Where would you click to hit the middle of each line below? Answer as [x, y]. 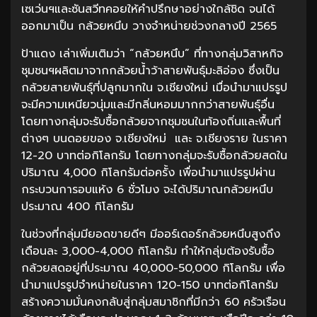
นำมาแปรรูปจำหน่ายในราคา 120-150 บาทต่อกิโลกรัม [150, 285]
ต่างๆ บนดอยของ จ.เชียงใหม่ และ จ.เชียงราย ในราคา [154, 138]
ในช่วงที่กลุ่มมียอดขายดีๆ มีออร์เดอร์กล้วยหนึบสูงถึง [151, 234]
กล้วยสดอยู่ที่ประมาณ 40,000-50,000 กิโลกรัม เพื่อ [153, 268]
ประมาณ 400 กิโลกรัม [77, 206]
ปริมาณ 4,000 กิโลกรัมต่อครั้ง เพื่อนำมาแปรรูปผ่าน [148, 172]
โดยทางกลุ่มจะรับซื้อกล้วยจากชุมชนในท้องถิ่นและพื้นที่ [151, 121]
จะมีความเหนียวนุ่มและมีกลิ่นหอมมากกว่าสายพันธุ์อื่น [148, 104]
